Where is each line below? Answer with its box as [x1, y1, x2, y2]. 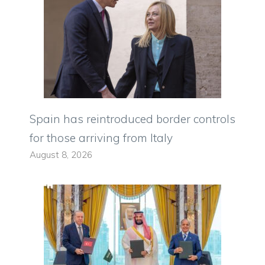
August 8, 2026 [30, 149, 92, 161]
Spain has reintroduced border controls [30, 112, 235, 127]
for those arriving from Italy [30, 131, 173, 146]
